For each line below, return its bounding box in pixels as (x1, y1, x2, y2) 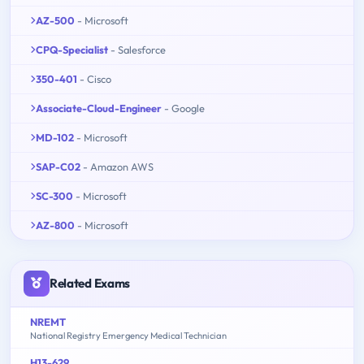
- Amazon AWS (83, 159, 154, 173)
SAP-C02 (36, 159, 80, 173)
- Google (164, 101, 205, 115)
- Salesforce (110, 42, 166, 56)
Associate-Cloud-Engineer (36, 101, 162, 115)
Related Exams (50, 275, 131, 291)
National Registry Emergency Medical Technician (30, 329, 227, 341)
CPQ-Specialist (36, 42, 108, 56)
